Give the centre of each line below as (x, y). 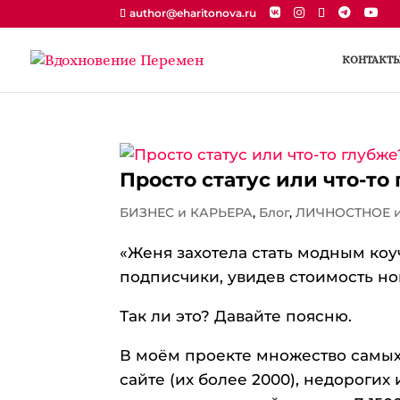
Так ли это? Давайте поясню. (236, 316)
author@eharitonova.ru (193, 13)
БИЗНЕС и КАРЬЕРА (187, 212)
